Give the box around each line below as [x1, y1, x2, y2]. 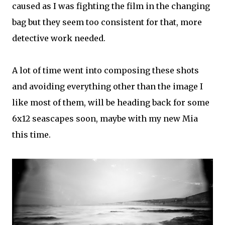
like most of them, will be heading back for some [12, 97, 209, 107]
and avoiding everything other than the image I [12, 81, 203, 91]
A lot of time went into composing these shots [12, 65, 199, 75]
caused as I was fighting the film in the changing [12, 1, 210, 11]
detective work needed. [12, 33, 105, 43]
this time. [12, 130, 51, 140]
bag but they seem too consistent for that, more [12, 17, 202, 27]
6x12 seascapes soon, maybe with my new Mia [12, 114, 198, 124]
